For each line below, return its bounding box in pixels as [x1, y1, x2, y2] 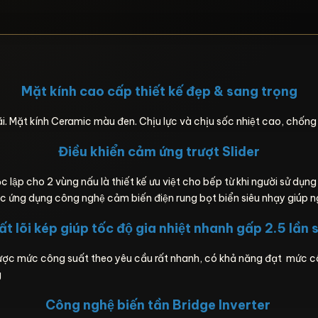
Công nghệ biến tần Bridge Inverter [45, 297, 273, 313]
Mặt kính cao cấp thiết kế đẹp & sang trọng [21, 83, 297, 99]
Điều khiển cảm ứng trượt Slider [58, 143, 260, 160]
